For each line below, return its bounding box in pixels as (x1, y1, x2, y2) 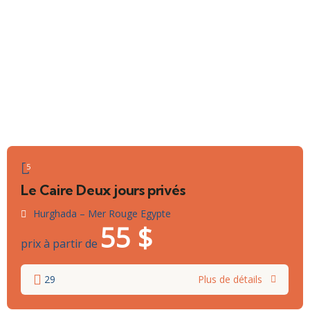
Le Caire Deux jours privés (21, 181, 185, 199)
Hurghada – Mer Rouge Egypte (33, 207, 171, 221)
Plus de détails (198, 273, 262, 286)
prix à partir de (21, 236, 98, 252)
